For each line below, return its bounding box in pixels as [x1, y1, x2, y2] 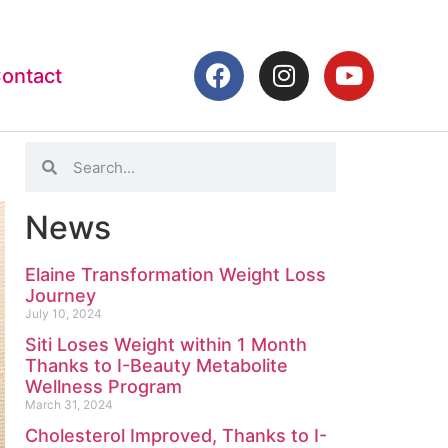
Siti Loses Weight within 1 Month [25, 334, 307, 356]
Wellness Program [25, 376, 182, 398]
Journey [25, 285, 96, 307]
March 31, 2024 [25, 397, 113, 413]
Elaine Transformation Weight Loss [25, 264, 326, 286]
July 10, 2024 [25, 306, 102, 322]
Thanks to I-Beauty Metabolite [25, 355, 288, 377]
